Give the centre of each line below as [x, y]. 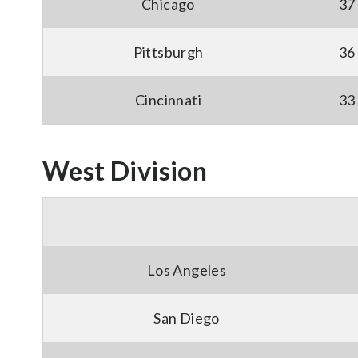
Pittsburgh [168, 52]
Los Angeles [187, 270]
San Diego [187, 318]
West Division [125, 171]
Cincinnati [168, 100]
